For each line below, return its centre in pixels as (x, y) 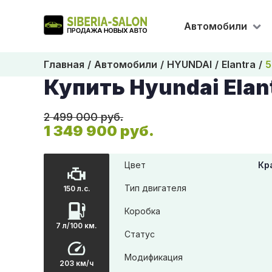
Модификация (154, 257)
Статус (140, 234)
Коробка (142, 211)
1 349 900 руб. (99, 131)
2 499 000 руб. (83, 117)
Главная (64, 64)
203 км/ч (76, 263)
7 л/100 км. (76, 226)
